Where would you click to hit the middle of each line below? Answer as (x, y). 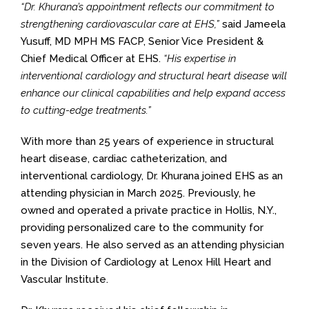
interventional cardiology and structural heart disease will (154, 76)
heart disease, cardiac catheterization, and (124, 159)
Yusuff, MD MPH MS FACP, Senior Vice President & (142, 42)
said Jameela (252, 24)
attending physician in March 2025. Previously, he (138, 193)
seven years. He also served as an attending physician (152, 245)
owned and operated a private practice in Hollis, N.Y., (149, 211)
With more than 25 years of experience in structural (147, 142)
